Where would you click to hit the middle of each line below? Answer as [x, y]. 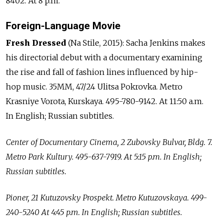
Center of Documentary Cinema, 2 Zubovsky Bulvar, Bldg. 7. [109, 142]
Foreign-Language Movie [63, 26]
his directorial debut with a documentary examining [104, 58]
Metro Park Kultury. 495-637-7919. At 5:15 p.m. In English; [104, 157]
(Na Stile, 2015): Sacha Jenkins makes [136, 43]
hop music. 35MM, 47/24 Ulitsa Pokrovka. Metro [94, 87]
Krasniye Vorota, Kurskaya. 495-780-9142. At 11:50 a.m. [105, 101]
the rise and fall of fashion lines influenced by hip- [102, 72]
